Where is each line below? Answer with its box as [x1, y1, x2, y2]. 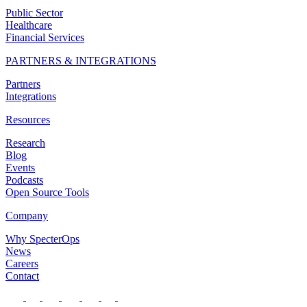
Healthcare [5, 19, 52, 32]
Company [5, 210, 48, 222]
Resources [5, 114, 50, 126]
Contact [5, 270, 39, 282]
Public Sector [5, 7, 63, 19]
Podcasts [5, 174, 43, 186]
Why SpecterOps [5, 233, 79, 245]
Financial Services [5, 32, 84, 44]
